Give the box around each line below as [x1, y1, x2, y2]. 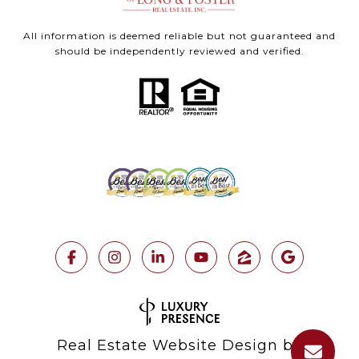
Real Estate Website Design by [57, 337, 302, 355]
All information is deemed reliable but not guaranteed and [23, 30, 336, 42]
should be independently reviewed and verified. [54, 45, 305, 58]
